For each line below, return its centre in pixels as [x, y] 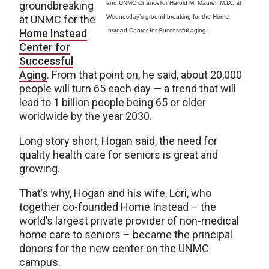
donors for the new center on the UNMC [114, 248]
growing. [40, 168]
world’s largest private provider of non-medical [129, 221]
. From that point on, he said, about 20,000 [144, 75]
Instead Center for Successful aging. [157, 30]
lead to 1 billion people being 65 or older [113, 102]
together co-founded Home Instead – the [118, 207]
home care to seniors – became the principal [126, 234]
